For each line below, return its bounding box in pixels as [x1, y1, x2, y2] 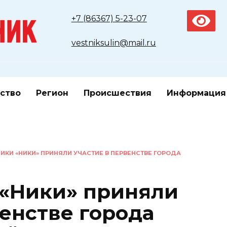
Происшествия [84, 88, 152, 98]
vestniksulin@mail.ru [71, 38, 156, 48]
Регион [36, 88, 68, 98]
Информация [167, 88, 226, 98]
